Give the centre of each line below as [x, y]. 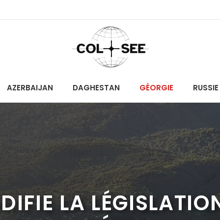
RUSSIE [206, 87]
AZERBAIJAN [30, 87]
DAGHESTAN [96, 87]
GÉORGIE [156, 87]
